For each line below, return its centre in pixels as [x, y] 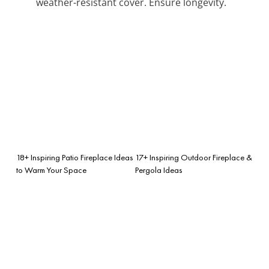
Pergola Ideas [159, 170]
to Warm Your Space [51, 170]
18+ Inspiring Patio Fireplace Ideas [75, 157]
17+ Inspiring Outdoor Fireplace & [194, 157]
